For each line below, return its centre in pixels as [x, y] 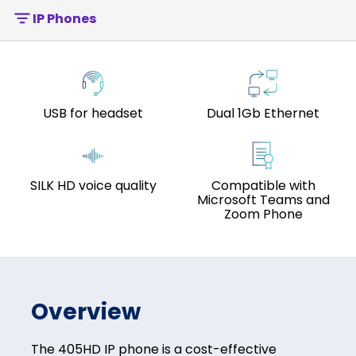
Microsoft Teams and [263, 200]
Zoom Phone [263, 214]
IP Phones [64, 18]
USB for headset [93, 113]
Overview [85, 312]
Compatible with [263, 186]
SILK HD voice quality [93, 186]
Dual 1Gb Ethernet [263, 113]
